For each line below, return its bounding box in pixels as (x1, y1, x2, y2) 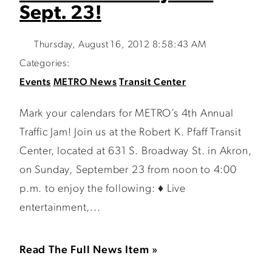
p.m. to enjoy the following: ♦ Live (19, 183, 186, 195)
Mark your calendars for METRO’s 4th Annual (19, 108, 234, 120)
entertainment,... (19, 202, 101, 214)
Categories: (19, 59, 70, 69)
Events (19, 78, 51, 87)
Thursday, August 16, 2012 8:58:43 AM (33, 40, 206, 50)
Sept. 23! (19, 4, 101, 24)
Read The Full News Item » (19, 245, 158, 256)
